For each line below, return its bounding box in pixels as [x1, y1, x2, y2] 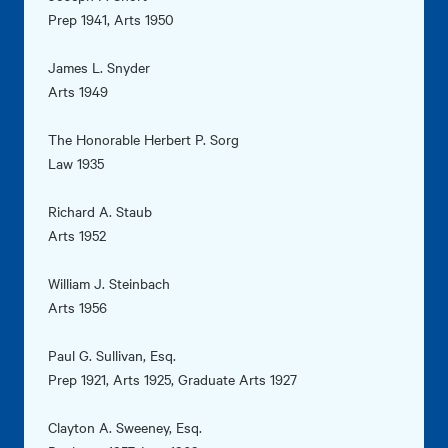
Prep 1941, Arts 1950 [48, 9, 174, 30]
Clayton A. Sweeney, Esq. [48, 417, 202, 438]
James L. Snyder [48, 57, 150, 78]
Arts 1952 [48, 225, 106, 246]
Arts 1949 [48, 81, 108, 102]
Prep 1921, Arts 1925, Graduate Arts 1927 [48, 369, 297, 390]
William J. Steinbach [48, 273, 170, 294]
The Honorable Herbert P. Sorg [48, 129, 239, 150]
